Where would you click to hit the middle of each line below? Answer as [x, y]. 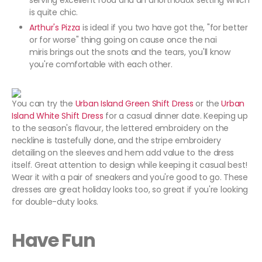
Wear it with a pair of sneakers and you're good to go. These [130, 177]
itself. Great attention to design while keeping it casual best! [130, 165]
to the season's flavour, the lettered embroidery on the [120, 128]
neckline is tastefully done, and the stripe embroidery [116, 141]
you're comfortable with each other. [101, 65]
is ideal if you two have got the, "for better [164, 28]
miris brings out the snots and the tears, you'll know [130, 52]
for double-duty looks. [55, 202]
